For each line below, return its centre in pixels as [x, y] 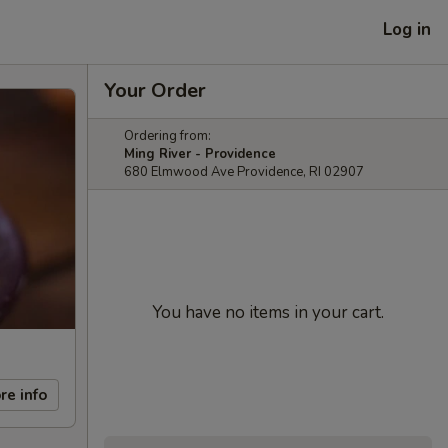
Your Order [155, 90]
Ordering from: [167, 136]
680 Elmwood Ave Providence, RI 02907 [244, 172]
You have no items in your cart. [268, 312]
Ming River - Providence [200, 154]
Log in [407, 29]
